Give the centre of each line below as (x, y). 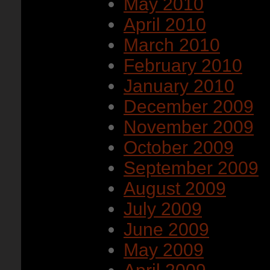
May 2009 (164, 250)
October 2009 (179, 147)
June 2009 (166, 229)
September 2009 (191, 168)
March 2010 (172, 45)
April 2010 (165, 24)
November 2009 (189, 127)
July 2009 (163, 209)
